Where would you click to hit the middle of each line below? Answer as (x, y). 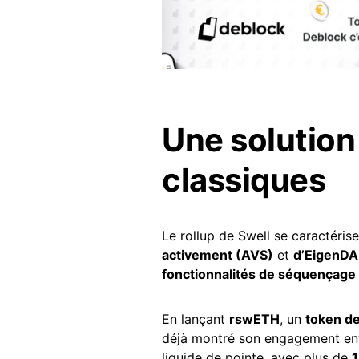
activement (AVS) (218, 254)
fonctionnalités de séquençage (259, 274)
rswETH (254, 319)
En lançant (196, 319)
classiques (244, 179)
